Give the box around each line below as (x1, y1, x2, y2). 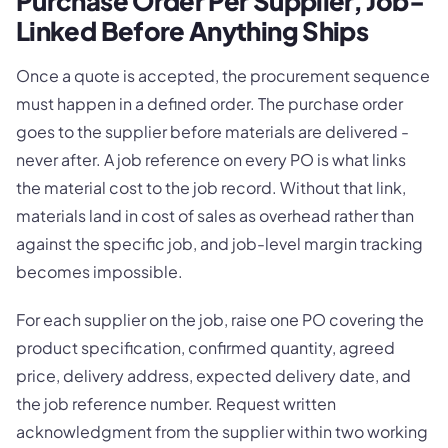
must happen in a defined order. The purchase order (16, 92, 403, 114)
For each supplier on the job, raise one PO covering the (16, 308, 424, 330)
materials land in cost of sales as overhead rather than (16, 204, 414, 226)
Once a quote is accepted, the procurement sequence (16, 64, 430, 86)
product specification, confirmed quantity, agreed (16, 336, 395, 358)
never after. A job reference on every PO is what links (16, 148, 406, 170)
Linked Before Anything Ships (16, 13, 369, 47)
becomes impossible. (16, 260, 183, 282)
